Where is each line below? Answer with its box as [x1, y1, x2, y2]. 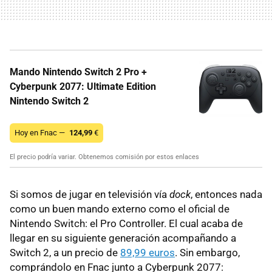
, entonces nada [191, 188, 262, 201]
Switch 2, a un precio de [10, 246, 120, 259]
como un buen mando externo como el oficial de [10, 203, 229, 216]
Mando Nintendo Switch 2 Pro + [10, 66, 147, 78]
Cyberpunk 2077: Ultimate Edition [10, 81, 156, 93]
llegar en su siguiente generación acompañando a [10, 232, 236, 245]
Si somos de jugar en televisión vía [10, 188, 169, 201]
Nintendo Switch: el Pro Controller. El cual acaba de [10, 217, 243, 230]
